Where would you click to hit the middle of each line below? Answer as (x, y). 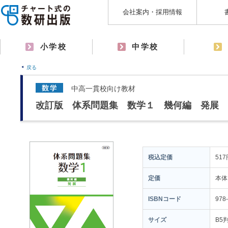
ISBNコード (165, 199)
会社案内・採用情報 (152, 12)
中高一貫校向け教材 (103, 89)
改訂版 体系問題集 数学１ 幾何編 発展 (127, 105)
